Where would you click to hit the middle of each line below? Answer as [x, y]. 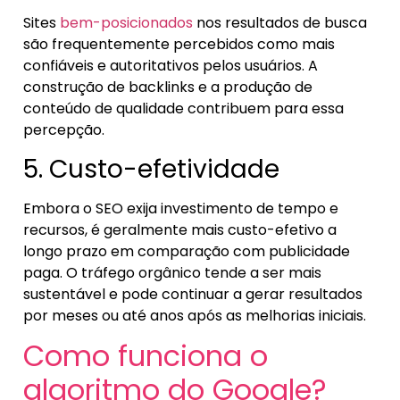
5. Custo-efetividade [151, 169]
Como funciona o [146, 356]
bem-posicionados [126, 23]
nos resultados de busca [280, 23]
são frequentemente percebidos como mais [179, 45]
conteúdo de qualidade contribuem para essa [183, 109]
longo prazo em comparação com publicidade [187, 251]
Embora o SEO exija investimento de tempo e [181, 208]
